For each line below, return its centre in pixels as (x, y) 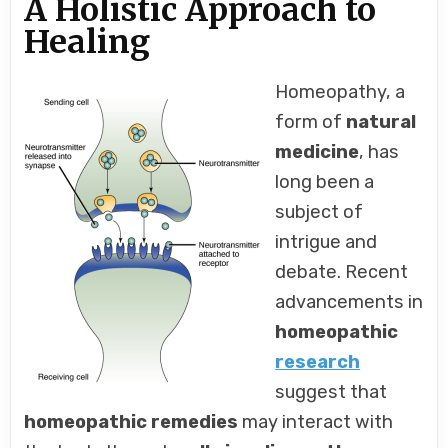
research (318, 362)
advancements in (349, 302)
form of (311, 122)
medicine (317, 152)
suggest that (331, 392)
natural (381, 122)
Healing (87, 42)
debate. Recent (342, 272)
